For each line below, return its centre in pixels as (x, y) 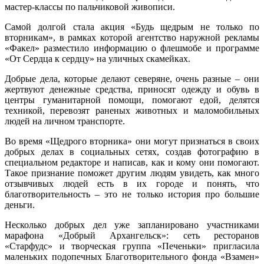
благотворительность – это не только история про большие (132, 194)
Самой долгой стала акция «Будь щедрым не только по (132, 27)
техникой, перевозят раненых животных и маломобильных (132, 110)
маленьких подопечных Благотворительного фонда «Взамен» (132, 256)
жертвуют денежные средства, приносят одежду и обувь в (132, 89)
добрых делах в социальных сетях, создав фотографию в (132, 151)
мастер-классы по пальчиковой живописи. (90, 6)
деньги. (20, 204)
